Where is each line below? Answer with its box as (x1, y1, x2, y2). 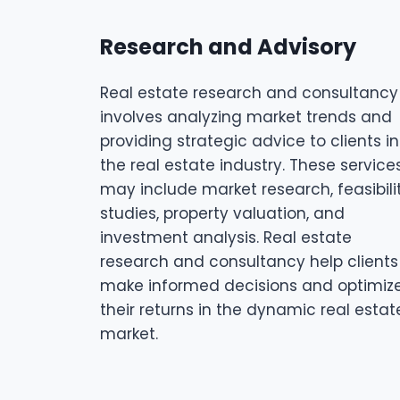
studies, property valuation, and (100, 203, 345, 224)
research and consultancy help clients (100, 251, 398, 272)
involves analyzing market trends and (100, 106, 392, 128)
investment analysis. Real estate (100, 227, 352, 248)
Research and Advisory (100, 32, 356, 62)
